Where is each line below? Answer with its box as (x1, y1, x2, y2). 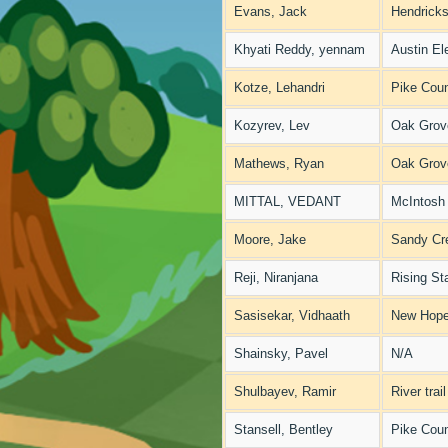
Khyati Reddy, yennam (234, 42, 365, 57)
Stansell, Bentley (234, 422, 333, 437)
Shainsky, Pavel (234, 346, 328, 361)
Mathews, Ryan (234, 156, 324, 171)
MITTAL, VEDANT (234, 194, 341, 209)
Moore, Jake (234, 232, 306, 247)
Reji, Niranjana (234, 270, 318, 285)
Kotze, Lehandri (234, 80, 325, 95)
